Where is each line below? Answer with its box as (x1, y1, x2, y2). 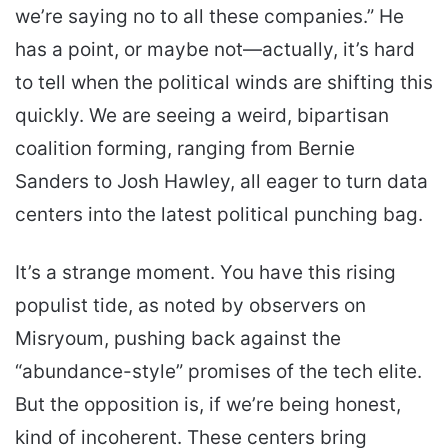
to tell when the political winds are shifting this (15, 70, 433, 94)
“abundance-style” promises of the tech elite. (15, 359, 422, 383)
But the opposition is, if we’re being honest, (15, 392, 401, 416)
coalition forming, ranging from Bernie (15, 136, 355, 160)
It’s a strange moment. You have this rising (15, 260, 396, 284)
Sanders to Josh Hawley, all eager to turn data (15, 169, 428, 193)
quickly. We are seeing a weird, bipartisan (15, 103, 389, 127)
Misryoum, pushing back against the (15, 326, 341, 350)
